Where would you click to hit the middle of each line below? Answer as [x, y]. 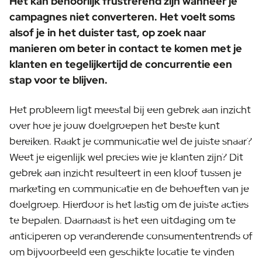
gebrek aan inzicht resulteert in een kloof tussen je [125, 173]
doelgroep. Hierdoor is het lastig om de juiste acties [129, 204]
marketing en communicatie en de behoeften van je [129, 189]
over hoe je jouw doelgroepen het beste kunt [115, 125]
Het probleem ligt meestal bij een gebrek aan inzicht [130, 110]
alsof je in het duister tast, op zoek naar [108, 32]
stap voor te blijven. [58, 80]
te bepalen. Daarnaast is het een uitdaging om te [123, 220]
